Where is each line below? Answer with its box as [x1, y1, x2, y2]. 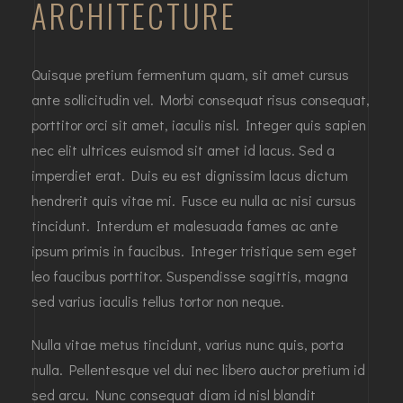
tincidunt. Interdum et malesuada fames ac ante [31, 215, 338, 235]
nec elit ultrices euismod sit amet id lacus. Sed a [31, 139, 335, 159]
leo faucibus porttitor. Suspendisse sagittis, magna [31, 265, 348, 285]
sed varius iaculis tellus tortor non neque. [31, 291, 284, 310]
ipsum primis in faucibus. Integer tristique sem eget [31, 240, 357, 260]
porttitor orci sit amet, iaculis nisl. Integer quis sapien [31, 114, 366, 134]
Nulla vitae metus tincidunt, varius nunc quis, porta [31, 334, 344, 354]
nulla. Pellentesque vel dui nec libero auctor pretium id [31, 359, 365, 379]
